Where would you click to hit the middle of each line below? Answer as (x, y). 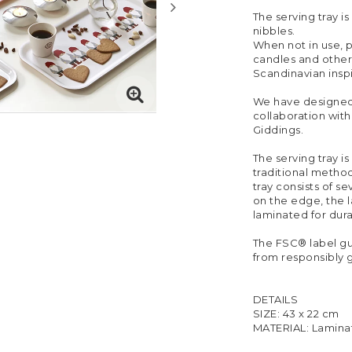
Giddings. (278, 130)
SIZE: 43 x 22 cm (296, 314)
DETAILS (275, 300)
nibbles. (274, 31)
